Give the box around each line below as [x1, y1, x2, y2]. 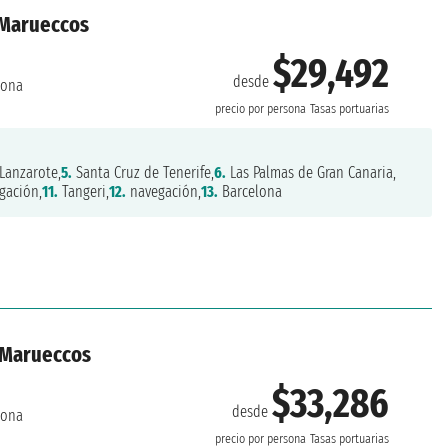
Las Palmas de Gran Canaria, [226, 163, 397, 183]
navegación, [126, 182, 202, 202]
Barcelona [218, 182, 283, 202]
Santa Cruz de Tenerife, [72, 163, 215, 183]
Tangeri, [58, 182, 110, 202]
